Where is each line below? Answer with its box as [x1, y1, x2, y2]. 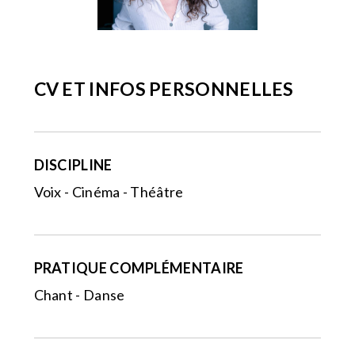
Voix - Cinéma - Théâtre [33, 183, 184, 201]
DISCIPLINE [33, 156, 113, 174]
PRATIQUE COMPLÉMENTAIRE [33, 259, 244, 277]
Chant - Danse [33, 286, 125, 304]
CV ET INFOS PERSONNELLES [33, 78, 294, 101]
